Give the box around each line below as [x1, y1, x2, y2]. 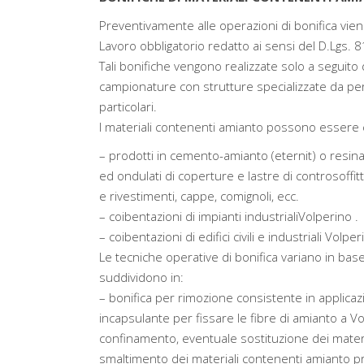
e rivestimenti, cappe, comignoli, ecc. [99, 188, 299, 204]
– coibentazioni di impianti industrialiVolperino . [99, 208, 358, 224]
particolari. [99, 98, 157, 115]
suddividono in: [99, 269, 184, 285]
